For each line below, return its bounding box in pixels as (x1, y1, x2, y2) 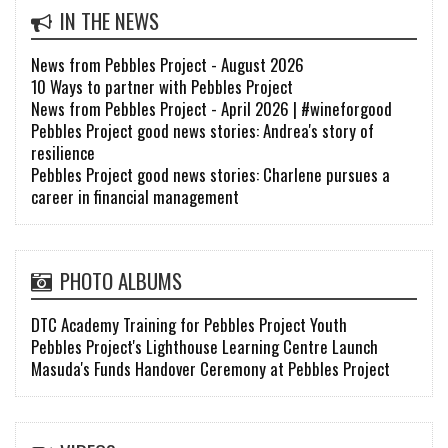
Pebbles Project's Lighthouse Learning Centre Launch (31, 333, 378, 359)
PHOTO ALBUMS (60, 264, 183, 296)
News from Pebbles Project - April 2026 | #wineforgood (31, 95, 392, 121)
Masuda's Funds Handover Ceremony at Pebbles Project (31, 355, 390, 381)
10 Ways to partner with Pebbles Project (31, 73, 293, 99)
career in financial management (31, 183, 239, 209)
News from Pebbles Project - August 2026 (31, 51, 304, 77)
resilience (31, 139, 95, 165)
